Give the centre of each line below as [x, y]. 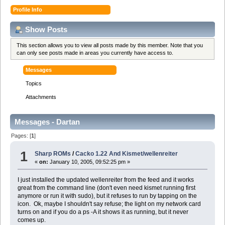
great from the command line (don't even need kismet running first [106, 188]
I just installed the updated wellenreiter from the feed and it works [105, 180]
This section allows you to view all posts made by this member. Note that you [110, 45]
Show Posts [46, 29]
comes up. [31, 220]
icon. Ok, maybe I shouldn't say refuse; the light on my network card [109, 204]
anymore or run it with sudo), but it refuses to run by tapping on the [107, 196]
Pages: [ [21, 135]
